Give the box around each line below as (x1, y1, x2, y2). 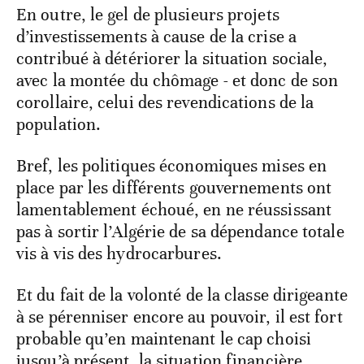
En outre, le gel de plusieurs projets (16, 4, 279, 26)
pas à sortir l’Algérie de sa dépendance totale (16, 221, 344, 243)
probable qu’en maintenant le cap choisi (16, 328, 311, 350)
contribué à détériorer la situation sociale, (16, 48, 328, 70)
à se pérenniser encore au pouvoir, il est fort (16, 306, 343, 328)
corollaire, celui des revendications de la (16, 92, 314, 114)
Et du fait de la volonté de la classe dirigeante (16, 284, 348, 306)
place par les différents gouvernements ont (16, 177, 332, 199)
